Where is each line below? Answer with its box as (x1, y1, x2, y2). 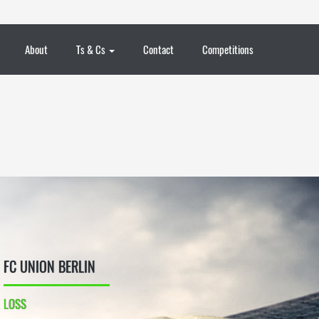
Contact (143, 41, 174, 57)
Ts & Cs (76, 41, 108, 57)
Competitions (202, 41, 253, 57)
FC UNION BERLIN (4, 256, 95, 277)
